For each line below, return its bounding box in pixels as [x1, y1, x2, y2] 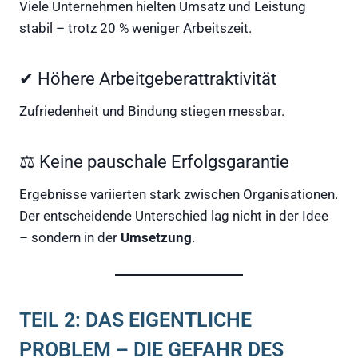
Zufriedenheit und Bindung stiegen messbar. [19, 102, 284, 119]
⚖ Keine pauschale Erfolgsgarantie [19, 151, 289, 172]
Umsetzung [121, 229, 192, 245]
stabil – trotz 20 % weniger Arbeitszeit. [19, 19, 252, 36]
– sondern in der [19, 229, 121, 245]
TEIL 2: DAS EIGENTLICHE [19, 308, 252, 332]
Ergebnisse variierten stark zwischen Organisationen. [19, 185, 338, 202]
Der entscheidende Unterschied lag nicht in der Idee [19, 207, 328, 224]
